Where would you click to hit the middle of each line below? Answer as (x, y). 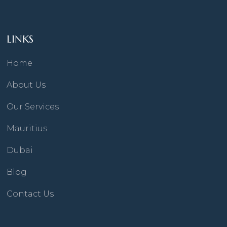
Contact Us (30, 194)
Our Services (32, 106)
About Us (26, 85)
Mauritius (27, 128)
